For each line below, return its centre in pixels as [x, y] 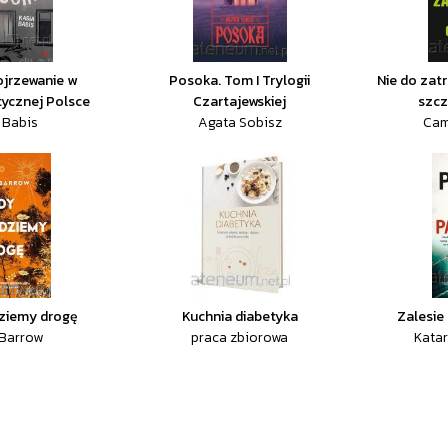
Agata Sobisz [239, 122]
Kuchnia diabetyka [239, 316]
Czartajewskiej [240, 101]
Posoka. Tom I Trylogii [240, 80]
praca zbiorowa [240, 337]
